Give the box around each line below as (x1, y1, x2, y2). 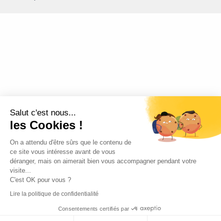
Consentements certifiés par (58, 205, 130, 212)
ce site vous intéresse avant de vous (10, 147, 115, 155)
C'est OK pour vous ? (10, 176, 71, 184)
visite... (10, 166, 31, 174)
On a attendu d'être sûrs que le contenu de (10, 138, 131, 146)
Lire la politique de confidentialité (10, 190, 99, 197)
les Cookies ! (10, 118, 83, 132)
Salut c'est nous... (10, 108, 76, 117)
